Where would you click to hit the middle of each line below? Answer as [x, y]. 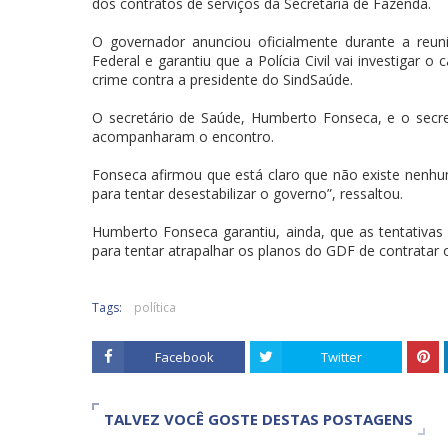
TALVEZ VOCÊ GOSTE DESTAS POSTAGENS [258, 419]
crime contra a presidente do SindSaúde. [222, 79]
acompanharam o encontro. [183, 136]
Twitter [342, 357]
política [155, 307]
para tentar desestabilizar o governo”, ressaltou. [247, 193]
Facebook [184, 357]
